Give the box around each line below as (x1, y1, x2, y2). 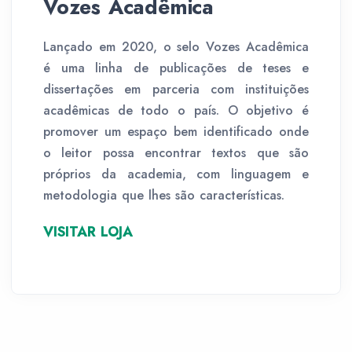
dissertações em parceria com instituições (43, 79, 309, 98)
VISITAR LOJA (43, 221, 133, 242)
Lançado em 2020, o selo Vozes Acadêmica (43, 37, 309, 56)
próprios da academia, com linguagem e (43, 164, 309, 183)
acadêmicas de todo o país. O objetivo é (43, 101, 309, 119)
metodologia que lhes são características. (43, 185, 284, 204)
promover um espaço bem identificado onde (43, 122, 309, 141)
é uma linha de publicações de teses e (43, 58, 309, 77)
